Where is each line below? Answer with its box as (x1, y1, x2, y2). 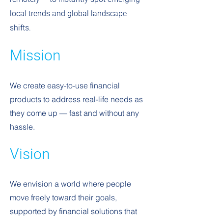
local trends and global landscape (10, 9, 127, 18)
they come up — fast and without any (10, 108, 139, 118)
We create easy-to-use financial (10, 81, 120, 90)
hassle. (10, 122, 35, 132)
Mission (10, 47, 60, 64)
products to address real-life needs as (10, 94, 143, 104)
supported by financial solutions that (10, 206, 137, 216)
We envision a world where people (10, 179, 131, 189)
